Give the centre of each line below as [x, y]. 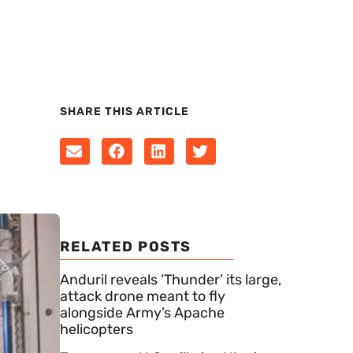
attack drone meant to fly [143, 297]
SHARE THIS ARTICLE [124, 112]
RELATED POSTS [126, 247]
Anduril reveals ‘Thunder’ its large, [171, 280]
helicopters [97, 330]
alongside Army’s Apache [142, 313]
